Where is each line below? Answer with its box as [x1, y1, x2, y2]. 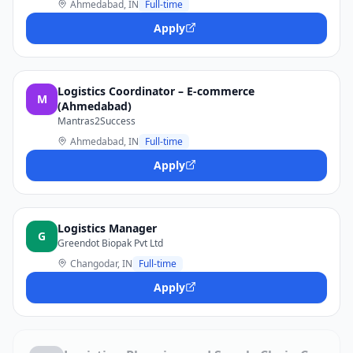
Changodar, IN [70, 257, 132, 270]
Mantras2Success [58, 114, 136, 128]
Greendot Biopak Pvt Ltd [58, 236, 163, 250]
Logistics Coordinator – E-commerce [58, 84, 255, 98]
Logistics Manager [58, 221, 157, 236]
